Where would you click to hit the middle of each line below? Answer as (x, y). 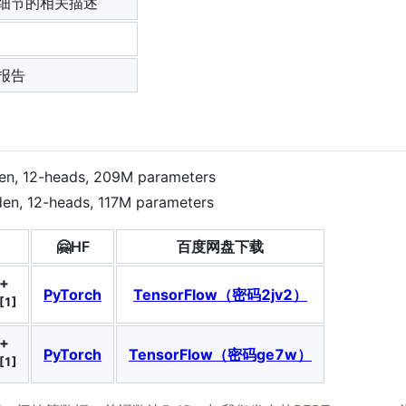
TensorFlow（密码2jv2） (220, 294)
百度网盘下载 (220, 246)
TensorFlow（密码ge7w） (220, 354)
